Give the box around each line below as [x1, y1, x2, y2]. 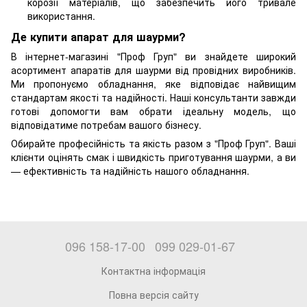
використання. [27, 9, 95, 23]
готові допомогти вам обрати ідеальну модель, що [11, 104, 296, 119]
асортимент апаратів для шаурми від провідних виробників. [11, 63, 296, 77]
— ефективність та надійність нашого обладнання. [11, 164, 249, 178]
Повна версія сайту [108, 288, 199, 302]
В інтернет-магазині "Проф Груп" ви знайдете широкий [11, 49, 296, 64]
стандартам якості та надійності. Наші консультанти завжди [11, 90, 296, 105]
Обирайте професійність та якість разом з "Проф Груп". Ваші [11, 136, 296, 151]
